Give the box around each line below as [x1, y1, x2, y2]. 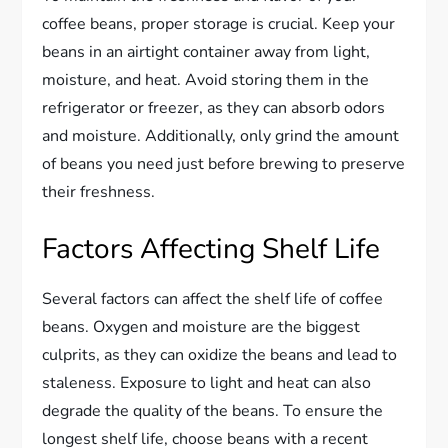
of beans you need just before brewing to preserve [42, 152, 406, 175]
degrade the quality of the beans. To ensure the [42, 399, 384, 422]
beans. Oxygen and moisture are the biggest [42, 315, 361, 338]
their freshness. [42, 180, 156, 203]
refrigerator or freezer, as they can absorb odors [42, 96, 386, 119]
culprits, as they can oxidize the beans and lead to [42, 343, 398, 366]
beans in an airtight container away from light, [42, 40, 371, 63]
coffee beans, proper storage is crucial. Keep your [42, 12, 396, 35]
